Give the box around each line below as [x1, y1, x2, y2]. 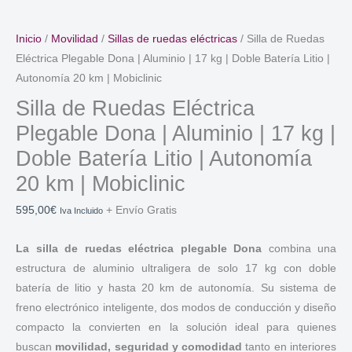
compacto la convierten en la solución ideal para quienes [16, 321, 336, 334]
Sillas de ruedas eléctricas [108, 32, 237, 45]
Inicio [16, 32, 42, 45]
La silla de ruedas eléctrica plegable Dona [16, 243, 262, 255]
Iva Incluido [60, 206, 103, 216]
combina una [262, 243, 336, 255]
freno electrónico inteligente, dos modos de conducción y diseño [16, 302, 336, 314]
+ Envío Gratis [106, 204, 177, 217]
